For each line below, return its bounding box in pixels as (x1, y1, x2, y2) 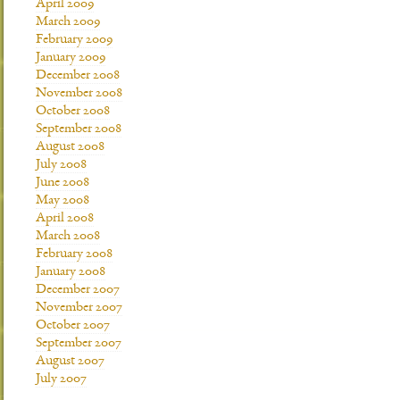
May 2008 (36, 194, 89, 208)
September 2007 (36, 337, 121, 351)
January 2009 (36, 51, 105, 65)
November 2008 (36, 87, 122, 101)
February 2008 (36, 247, 112, 262)
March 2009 (36, 15, 100, 29)
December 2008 (36, 69, 120, 83)
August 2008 (36, 140, 104, 154)
